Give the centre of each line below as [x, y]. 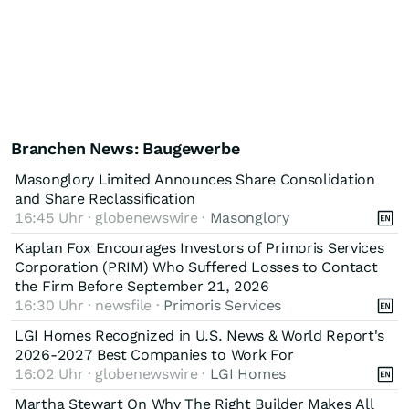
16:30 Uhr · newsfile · [89, 305]
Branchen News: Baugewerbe [126, 148]
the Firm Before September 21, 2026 [142, 286]
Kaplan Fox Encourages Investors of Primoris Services [199, 247]
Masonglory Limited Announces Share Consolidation [195, 179]
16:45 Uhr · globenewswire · [112, 217]
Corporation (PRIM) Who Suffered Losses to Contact [196, 267]
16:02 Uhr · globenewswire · [112, 373]
